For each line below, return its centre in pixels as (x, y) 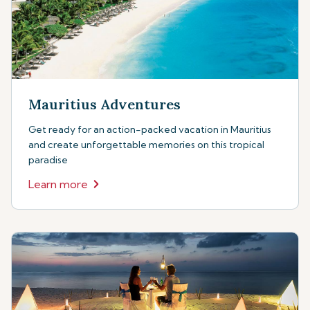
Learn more (58, 184)
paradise (48, 160)
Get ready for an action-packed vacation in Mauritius (150, 129)
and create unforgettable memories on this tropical (146, 145)
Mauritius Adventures (104, 104)
